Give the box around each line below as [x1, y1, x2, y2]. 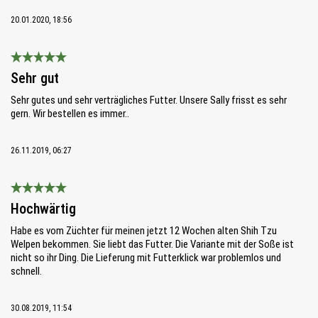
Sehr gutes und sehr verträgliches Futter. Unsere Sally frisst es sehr [11, 93, 287, 106]
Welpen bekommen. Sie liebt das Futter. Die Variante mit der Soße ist [11, 237, 294, 251]
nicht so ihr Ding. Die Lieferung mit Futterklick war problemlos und [11, 251, 281, 264]
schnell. [11, 264, 42, 278]
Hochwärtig [11, 199, 76, 217]
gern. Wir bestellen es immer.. [11, 106, 129, 120]
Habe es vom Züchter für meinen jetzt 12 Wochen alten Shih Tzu [11, 224, 277, 237]
